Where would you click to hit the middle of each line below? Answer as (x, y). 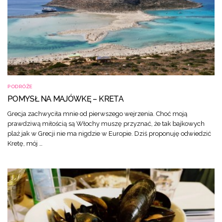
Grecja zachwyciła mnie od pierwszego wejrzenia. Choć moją (97, 113)
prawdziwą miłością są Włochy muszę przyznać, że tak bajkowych (106, 123)
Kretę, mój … (25, 143)
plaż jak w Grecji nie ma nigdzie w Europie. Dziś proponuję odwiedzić (109, 133)
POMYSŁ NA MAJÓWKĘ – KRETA (65, 99)
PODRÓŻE (20, 86)
